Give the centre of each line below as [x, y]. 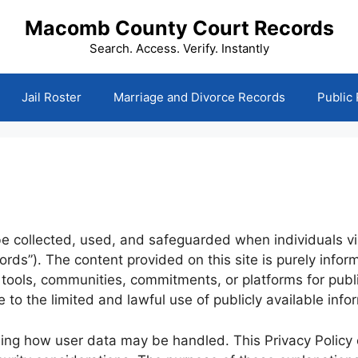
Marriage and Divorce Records [199, 97]
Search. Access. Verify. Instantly [179, 48]
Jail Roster [51, 97]
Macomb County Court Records [179, 28]
